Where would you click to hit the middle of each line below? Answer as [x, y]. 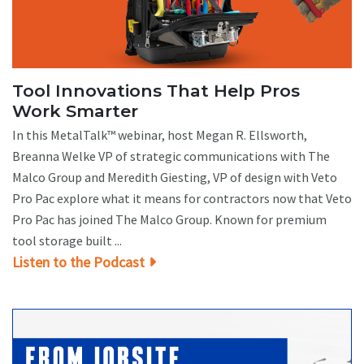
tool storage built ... [67, 241]
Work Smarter [75, 110]
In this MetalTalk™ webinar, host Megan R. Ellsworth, [160, 135]
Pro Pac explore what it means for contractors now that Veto [182, 199]
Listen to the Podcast [78, 262]
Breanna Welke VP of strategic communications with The [171, 156]
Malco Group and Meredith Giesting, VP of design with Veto [175, 178]
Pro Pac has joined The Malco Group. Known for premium [169, 220]
